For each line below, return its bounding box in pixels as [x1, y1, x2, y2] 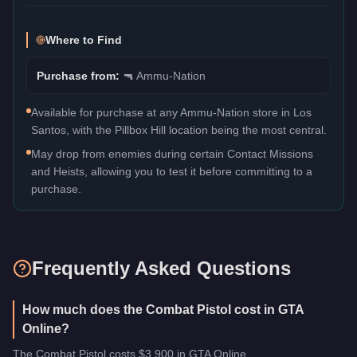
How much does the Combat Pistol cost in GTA [22, 302, 304, 316]
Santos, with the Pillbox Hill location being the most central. [31, 123, 327, 136]
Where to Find [45, 33, 122, 46]
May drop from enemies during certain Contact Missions [31, 147, 313, 160]
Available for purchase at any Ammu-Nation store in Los [31, 105, 312, 119]
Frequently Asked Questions [32, 257, 291, 279]
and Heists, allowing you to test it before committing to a [31, 164, 312, 178]
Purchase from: [37, 69, 123, 82]
